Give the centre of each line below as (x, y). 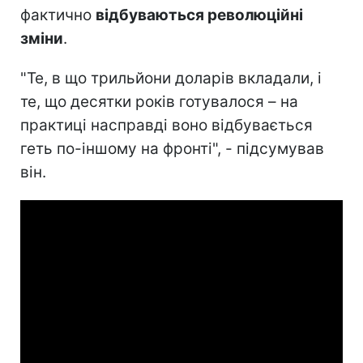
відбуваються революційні (199, 15)
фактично (58, 15)
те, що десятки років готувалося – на (159, 101)
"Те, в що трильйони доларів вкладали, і (171, 78)
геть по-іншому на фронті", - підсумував (172, 148)
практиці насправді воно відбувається (167, 125)
